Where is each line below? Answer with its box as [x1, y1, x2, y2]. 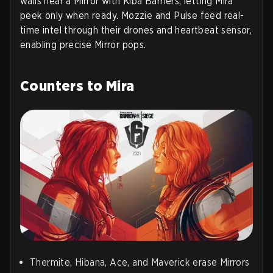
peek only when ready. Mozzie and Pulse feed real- [20, 9, 244, 21]
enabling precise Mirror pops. [20, 38, 146, 51]
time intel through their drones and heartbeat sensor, [20, 24, 252, 36]
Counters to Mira [20, 76, 135, 94]
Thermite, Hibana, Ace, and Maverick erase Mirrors [30, 256, 250, 268]
